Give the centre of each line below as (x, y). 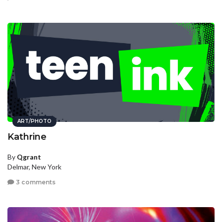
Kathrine (27, 137)
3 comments (35, 182)
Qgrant (29, 157)
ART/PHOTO (34, 121)
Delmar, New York (34, 166)
